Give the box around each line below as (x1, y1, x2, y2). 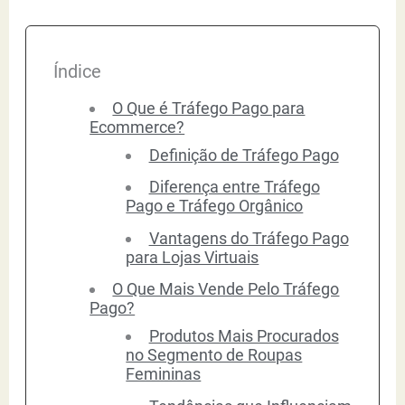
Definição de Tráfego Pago (148, 145, 339, 165)
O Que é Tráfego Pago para (112, 98, 306, 118)
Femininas (126, 364, 202, 384)
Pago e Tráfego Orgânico (126, 196, 304, 216)
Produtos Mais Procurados (148, 326, 339, 346)
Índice (53, 60, 102, 82)
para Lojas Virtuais (126, 247, 259, 267)
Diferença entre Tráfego (148, 177, 320, 197)
